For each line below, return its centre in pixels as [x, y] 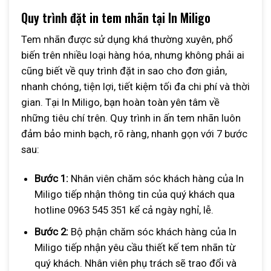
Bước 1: [51, 179]
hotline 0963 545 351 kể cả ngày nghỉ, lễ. [124, 210]
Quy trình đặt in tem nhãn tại [95, 18]
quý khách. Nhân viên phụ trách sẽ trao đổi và [135, 263]
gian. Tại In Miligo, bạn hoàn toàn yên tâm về [120, 103]
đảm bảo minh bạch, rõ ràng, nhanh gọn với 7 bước [134, 134]
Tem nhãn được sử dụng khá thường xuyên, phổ [127, 40]
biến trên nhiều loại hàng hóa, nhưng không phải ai [133, 55]
